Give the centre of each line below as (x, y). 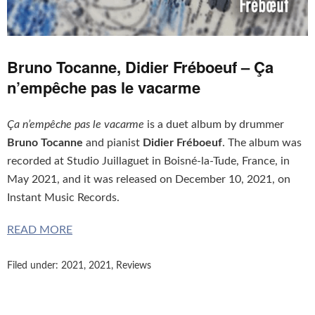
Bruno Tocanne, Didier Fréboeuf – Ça (140, 66)
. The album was (262, 142)
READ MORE (40, 230)
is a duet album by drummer (214, 124)
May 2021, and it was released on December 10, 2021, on (149, 179)
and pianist (113, 142)
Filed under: (34, 265)
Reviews (134, 265)
